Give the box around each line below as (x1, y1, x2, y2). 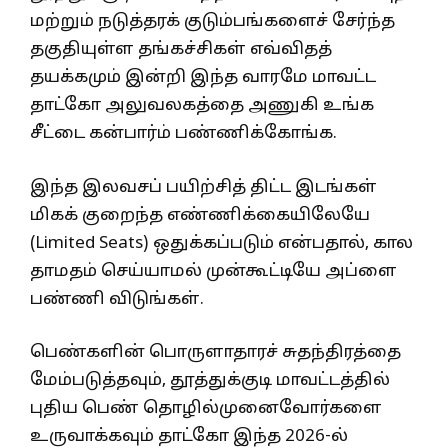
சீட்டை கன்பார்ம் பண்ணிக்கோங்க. (30, 123, 337, 145)
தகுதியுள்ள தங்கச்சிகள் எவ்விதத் (30, 39, 332, 61)
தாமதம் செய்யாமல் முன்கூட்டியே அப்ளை (30, 260, 397, 282)
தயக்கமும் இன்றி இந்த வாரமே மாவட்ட (30, 67, 376, 89)
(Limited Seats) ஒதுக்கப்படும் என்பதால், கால (30, 232, 413, 254)
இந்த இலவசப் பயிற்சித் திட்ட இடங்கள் (30, 176, 377, 198)
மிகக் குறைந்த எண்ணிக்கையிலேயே (30, 204, 370, 226)
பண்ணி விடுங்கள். (30, 288, 204, 310)
